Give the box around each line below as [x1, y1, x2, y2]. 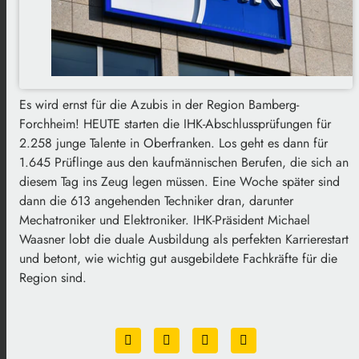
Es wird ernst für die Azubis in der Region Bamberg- [19, 95, 299, 114]
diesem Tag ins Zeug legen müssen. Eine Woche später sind [19, 171, 340, 191]
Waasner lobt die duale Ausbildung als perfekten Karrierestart [19, 229, 349, 248]
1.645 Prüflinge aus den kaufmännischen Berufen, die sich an [19, 152, 349, 171]
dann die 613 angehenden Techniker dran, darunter [19, 191, 293, 210]
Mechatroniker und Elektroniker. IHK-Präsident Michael [19, 210, 310, 229]
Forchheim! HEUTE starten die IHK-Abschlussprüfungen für [19, 114, 331, 133]
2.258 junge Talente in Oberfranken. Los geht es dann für [19, 133, 328, 152]
